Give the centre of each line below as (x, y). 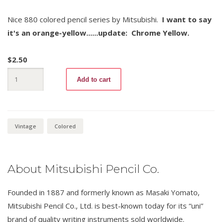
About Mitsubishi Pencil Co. (83, 169)
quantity (19, 116)
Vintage (26, 126)
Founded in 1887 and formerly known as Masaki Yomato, (104, 192)
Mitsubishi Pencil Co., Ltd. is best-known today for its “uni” (105, 206)
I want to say (187, 19)
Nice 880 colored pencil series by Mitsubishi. (85, 19)
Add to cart (94, 79)
